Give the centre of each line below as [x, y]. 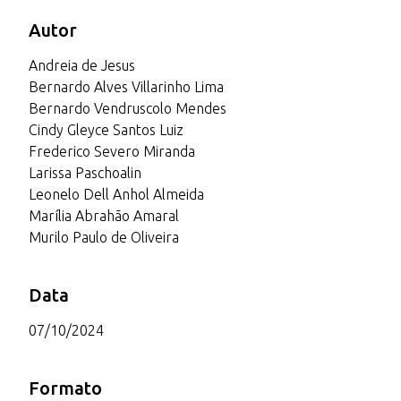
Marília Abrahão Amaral [104, 215]
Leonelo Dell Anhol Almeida [116, 194]
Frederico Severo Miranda [112, 151]
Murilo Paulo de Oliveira [104, 237]
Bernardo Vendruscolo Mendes [128, 108]
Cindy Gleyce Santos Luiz [106, 129]
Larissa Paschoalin [85, 172]
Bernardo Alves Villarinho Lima [126, 86]
